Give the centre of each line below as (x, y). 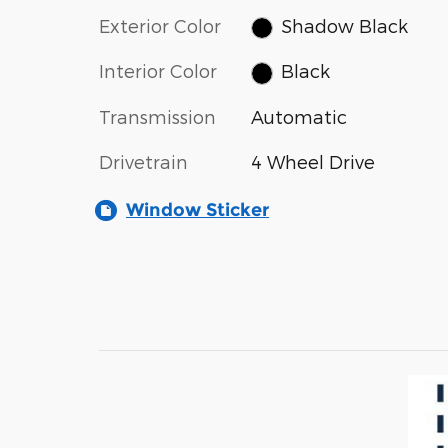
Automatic (298, 116)
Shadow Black (345, 25)
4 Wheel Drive (312, 161)
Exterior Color (160, 25)
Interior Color (158, 71)
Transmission (157, 116)
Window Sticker (197, 209)
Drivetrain (143, 161)
